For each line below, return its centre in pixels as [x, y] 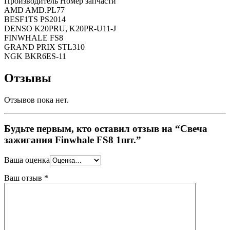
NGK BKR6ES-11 [35, 56]
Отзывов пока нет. [36, 100]
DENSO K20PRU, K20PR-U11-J [60, 28]
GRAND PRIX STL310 [44, 47]
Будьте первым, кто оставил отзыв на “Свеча [106, 129]
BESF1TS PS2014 [35, 19]
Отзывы [28, 78]
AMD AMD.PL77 [34, 10]
